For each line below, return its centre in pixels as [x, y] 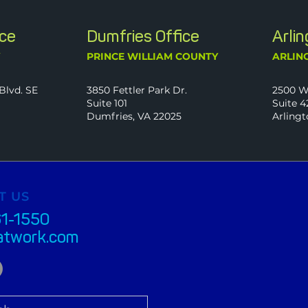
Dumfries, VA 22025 [134, 116]
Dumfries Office [143, 36]
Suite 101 [107, 103]
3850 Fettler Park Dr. [138, 90]
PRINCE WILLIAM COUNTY [152, 56]
